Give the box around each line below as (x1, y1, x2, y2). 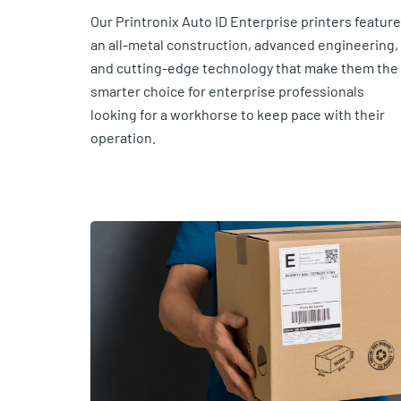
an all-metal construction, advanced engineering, (90, 36, 398, 54)
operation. (90, 129, 156, 147)
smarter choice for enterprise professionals (90, 82, 364, 100)
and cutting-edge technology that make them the (90, 59, 398, 77)
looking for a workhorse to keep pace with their (90, 106, 385, 124)
